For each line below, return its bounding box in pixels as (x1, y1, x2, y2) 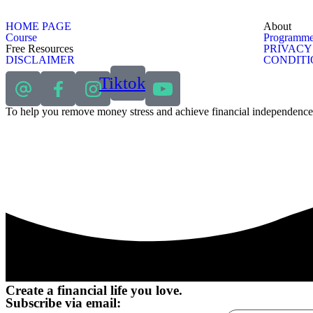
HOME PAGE (6, 20, 71, 32)
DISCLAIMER (6, 53, 75, 66)
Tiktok (99, 73, 146, 93)
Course (6, 31, 37, 43)
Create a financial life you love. (6, 283, 182, 298)
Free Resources (6, 42, 73, 54)
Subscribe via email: (6, 296, 121, 311)
